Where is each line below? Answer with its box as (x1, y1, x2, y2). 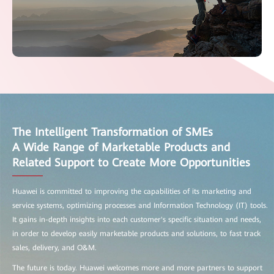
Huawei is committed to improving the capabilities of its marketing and (12, 187, 251, 196)
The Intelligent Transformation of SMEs (12, 125, 213, 139)
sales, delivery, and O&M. (12, 243, 102, 253)
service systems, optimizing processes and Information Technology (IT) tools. (12, 201, 268, 210)
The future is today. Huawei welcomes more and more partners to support (12, 264, 262, 273)
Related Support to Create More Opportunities (12, 156, 254, 169)
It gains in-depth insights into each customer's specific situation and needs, (12, 215, 261, 224)
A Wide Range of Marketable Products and (12, 141, 230, 154)
